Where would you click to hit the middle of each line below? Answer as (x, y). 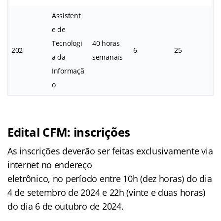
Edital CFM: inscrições (69, 132)
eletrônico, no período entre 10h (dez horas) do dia (110, 178)
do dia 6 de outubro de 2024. (66, 206)
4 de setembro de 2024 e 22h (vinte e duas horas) (107, 192)
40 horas (106, 43)
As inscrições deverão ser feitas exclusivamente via (110, 151)
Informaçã (68, 71)
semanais (108, 57)
